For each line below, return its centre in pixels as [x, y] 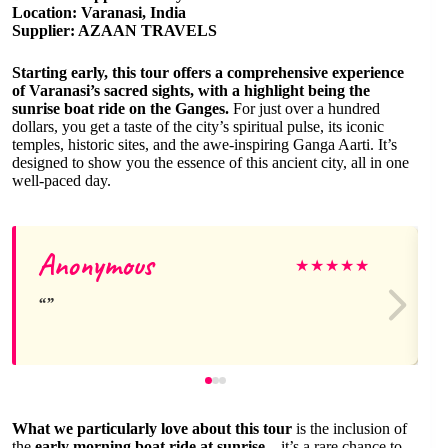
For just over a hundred [304, 108]
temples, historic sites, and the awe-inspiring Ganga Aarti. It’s [204, 144]
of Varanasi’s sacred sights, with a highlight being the [191, 90]
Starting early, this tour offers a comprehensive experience [208, 72]
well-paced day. [61, 180]
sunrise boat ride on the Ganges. [120, 108]
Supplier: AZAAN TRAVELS [114, 30]
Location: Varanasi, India [99, 12]
